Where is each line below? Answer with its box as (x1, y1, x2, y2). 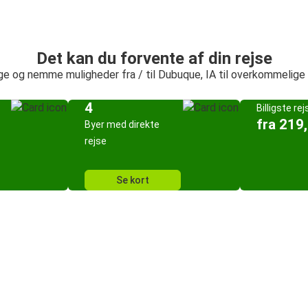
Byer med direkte (85, 119, 159, 130)
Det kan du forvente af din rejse (36, 49, 272, 68)
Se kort (116, 175, 149, 186)
